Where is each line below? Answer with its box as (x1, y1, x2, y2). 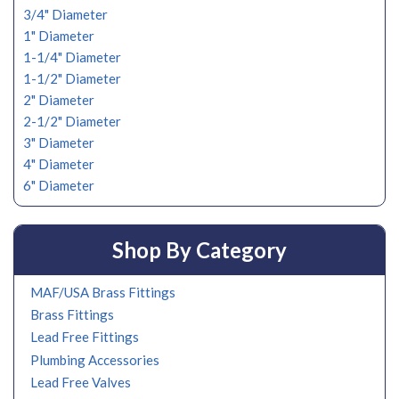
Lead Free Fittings (30, 329, 139, 346)
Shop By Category (112, 237, 287, 263)
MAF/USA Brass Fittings (30, 284, 175, 301)
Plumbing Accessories (30, 351, 159, 368)
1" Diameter (23, 28, 94, 44)
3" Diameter (23, 134, 94, 151)
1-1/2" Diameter (23, 70, 121, 86)
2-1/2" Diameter (23, 113, 121, 129)
